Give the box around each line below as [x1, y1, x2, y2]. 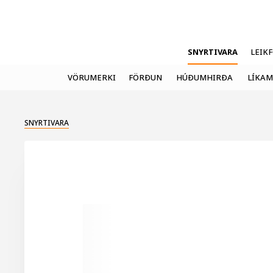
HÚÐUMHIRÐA [176, 71, 233, 83]
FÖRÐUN [129, 71, 162, 83]
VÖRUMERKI [68, 71, 116, 83]
